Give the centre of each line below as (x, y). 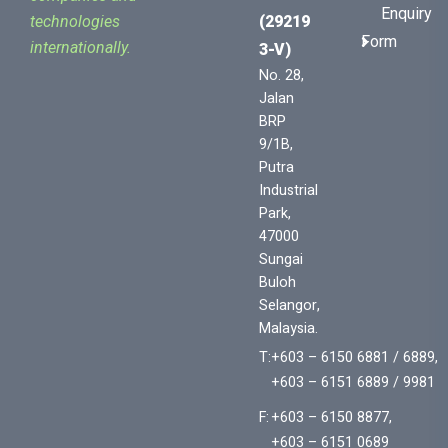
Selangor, (290, 306)
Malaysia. (289, 329)
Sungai (281, 260)
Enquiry (407, 14)
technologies (75, 22)
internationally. (80, 48)
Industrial (289, 191)
